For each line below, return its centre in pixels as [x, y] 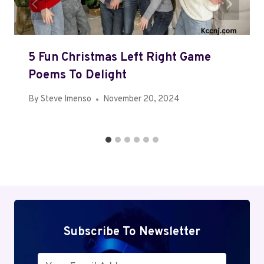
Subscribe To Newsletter [132, 232]
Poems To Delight [77, 76]
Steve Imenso [66, 100]
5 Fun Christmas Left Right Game [120, 58]
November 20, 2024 [142, 100]
